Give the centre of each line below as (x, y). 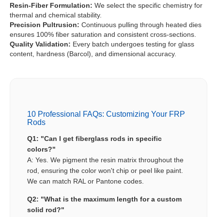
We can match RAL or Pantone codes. (85, 181)
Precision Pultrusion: (45, 25)
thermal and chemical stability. (56, 15)
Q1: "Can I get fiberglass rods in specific (94, 139)
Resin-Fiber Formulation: (51, 6)
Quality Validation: (40, 44)
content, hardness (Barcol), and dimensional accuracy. (93, 54)
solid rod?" (46, 210)
